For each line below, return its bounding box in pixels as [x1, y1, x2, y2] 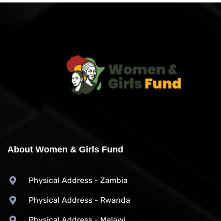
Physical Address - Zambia [28, 175, 128, 185]
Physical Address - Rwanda [28, 195, 130, 205]
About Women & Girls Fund [7, 144, 123, 154]
